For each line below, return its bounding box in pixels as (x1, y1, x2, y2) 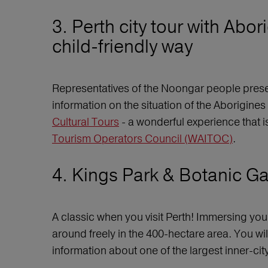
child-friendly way (52, 35, 193, 57)
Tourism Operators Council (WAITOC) (52, 132, 233, 145)
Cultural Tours (52, 115, 119, 129)
